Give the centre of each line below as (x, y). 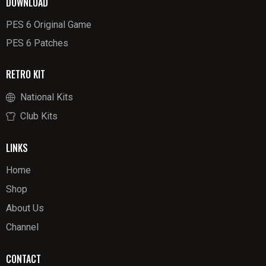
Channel (22, 227)
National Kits (47, 97)
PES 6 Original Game (49, 25)
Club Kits (39, 116)
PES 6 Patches (37, 43)
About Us (25, 208)
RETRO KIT (26, 75)
